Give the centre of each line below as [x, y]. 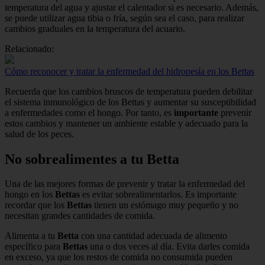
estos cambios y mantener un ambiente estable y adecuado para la [126, 123]
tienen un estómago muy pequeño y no [165, 205]
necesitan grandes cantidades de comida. [80, 216]
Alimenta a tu [31, 236]
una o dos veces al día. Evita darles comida [169, 247]
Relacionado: [29, 49]
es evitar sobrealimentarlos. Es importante [158, 195]
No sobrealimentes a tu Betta [92, 159]
